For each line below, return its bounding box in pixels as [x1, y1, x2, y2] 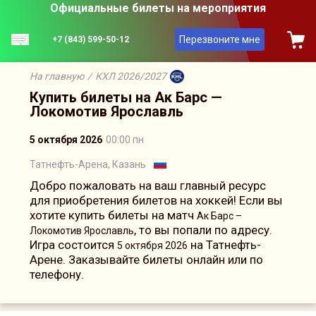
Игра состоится [30, 238, 117, 252]
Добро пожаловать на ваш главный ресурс [30, 178, 266, 193]
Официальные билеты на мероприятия [50, 1, 266, 15]
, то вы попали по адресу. [134, 223, 272, 237]
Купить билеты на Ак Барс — [30, 89, 222, 106]
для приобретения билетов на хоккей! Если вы [30, 193, 283, 207]
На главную [30, 71, 84, 82]
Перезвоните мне [178, 34, 260, 45]
